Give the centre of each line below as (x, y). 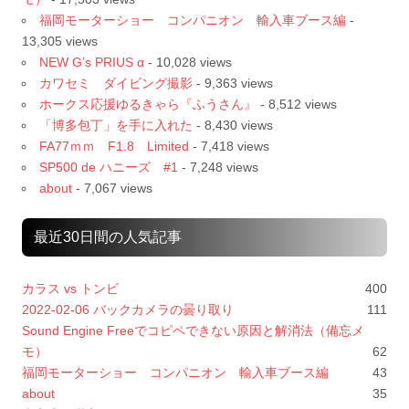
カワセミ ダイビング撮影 (116, 84)
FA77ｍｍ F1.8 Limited (114, 147)
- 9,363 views (233, 84)
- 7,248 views (218, 168)
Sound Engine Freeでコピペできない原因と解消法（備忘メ (193, 330)
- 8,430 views (233, 126)
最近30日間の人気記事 (107, 236)
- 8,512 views (297, 105)
